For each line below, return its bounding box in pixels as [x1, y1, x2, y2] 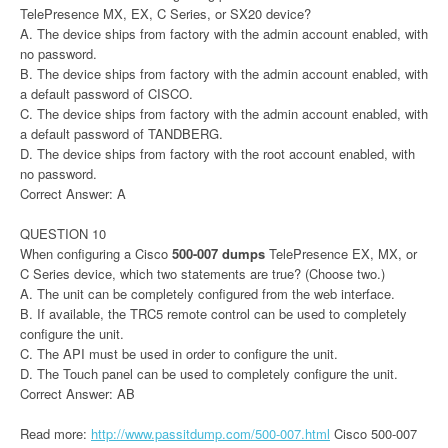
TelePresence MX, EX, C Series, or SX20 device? [20, 3, 311, 23]
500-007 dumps [172, 243, 265, 263]
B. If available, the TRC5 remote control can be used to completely [20, 303, 407, 323]
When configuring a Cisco [20, 243, 172, 263]
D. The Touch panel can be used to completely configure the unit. [20, 363, 398, 383]
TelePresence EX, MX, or [265, 243, 417, 263]
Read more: [20, 423, 91, 443]
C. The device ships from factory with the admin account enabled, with [20, 103, 428, 123]
